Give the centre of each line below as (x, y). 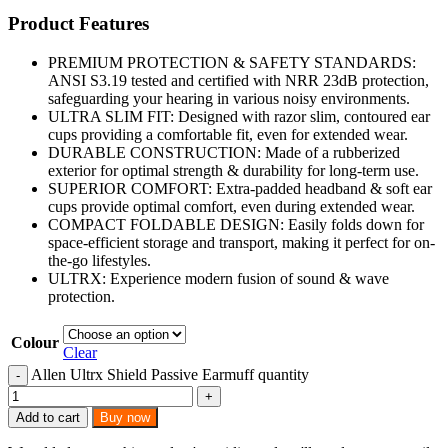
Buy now (125, 417)
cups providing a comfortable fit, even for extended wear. (228, 134)
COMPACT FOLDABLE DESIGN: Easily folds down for (236, 224)
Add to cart (48, 417)
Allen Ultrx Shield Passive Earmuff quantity (170, 374)
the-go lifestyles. (99, 260)
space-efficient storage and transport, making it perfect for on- (241, 242)
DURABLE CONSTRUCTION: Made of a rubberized (224, 152)
